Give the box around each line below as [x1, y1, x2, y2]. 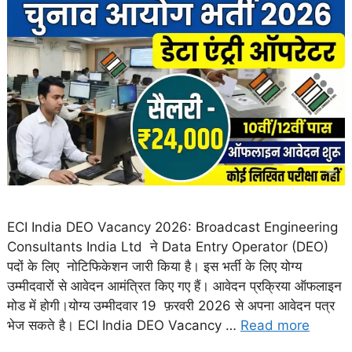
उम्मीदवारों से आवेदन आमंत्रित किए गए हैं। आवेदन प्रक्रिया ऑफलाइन [7, 277, 342, 294]
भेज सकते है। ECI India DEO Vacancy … [7, 317, 240, 333]
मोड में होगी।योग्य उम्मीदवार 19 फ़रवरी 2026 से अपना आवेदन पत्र [7, 297, 335, 313]
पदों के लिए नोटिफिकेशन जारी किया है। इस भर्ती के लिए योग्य [7, 258, 302, 274]
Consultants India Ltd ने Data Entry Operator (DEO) [7, 238, 328, 255]
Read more [240, 317, 310, 333]
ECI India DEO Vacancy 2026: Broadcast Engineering [7, 218, 338, 235]
